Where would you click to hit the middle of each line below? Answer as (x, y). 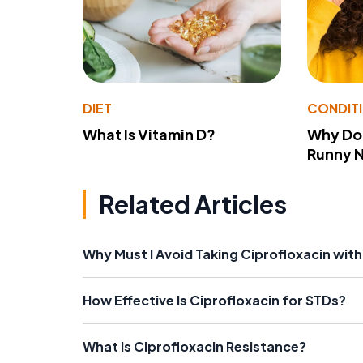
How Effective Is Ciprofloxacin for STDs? (214, 300)
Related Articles (193, 204)
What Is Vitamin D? (149, 134)
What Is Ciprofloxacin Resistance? (194, 346)
